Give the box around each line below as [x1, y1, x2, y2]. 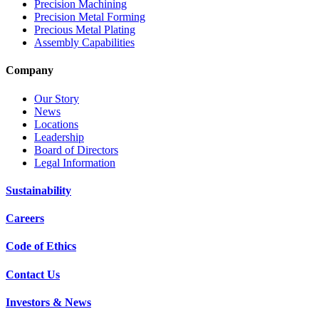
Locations [34, 117, 78, 130]
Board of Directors [34, 143, 118, 156]
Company [6, 64, 53, 77]
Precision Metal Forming [34, 11, 145, 23]
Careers [6, 212, 44, 225]
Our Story [34, 92, 79, 105]
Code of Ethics [6, 240, 76, 253]
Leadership [34, 130, 84, 143]
